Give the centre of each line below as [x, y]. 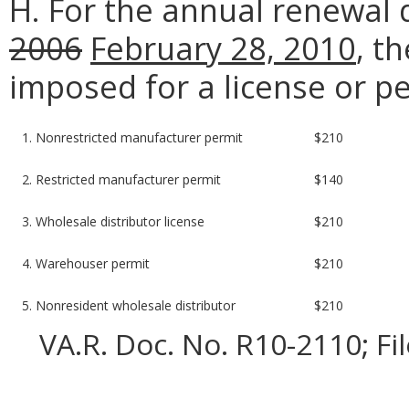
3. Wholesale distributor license [114, 221]
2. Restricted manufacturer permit [122, 179]
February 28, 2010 [223, 47]
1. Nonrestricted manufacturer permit [133, 137]
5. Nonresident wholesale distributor [129, 305]
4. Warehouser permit [86, 263]
